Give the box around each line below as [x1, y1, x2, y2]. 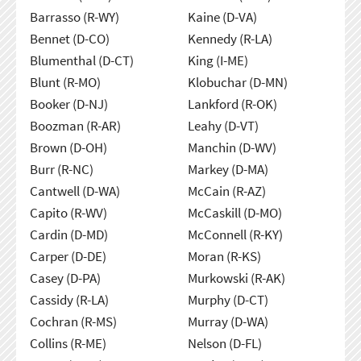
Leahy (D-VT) [187, 116, 259, 135]
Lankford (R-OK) [187, 94, 277, 113]
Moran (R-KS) [187, 247, 261, 265]
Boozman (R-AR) [29, 116, 121, 135]
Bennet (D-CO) [29, 29, 110, 48]
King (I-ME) [187, 51, 248, 69]
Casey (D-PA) [29, 268, 101, 287]
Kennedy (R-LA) [187, 29, 272, 48]
